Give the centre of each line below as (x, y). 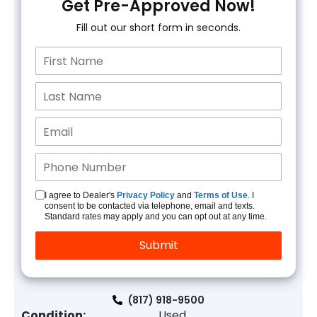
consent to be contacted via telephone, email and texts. (150, 206)
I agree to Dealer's (81, 195)
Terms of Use (221, 195)
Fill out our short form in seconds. (158, 28)
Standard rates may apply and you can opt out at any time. (156, 217)
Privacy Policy (146, 195)
